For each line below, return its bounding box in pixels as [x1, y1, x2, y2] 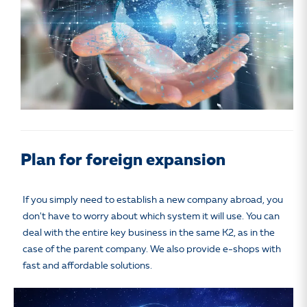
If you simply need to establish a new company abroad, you [23, 195, 283, 206]
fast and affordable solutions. [23, 261, 152, 271]
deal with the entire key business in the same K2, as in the [23, 228, 275, 238]
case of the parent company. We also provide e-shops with [23, 245, 281, 255]
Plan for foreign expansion [21, 153, 225, 170]
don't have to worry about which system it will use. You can [23, 212, 280, 222]
